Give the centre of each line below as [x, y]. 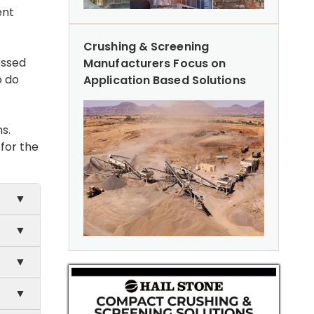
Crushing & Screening [146, 46]
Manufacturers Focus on [155, 63]
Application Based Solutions [165, 80]
